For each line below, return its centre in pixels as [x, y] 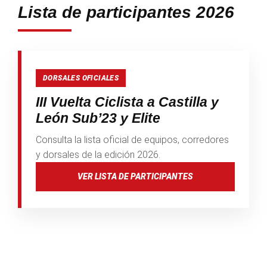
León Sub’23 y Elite [98, 118]
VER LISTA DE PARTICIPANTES [135, 176]
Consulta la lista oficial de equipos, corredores [132, 139]
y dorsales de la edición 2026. [98, 154]
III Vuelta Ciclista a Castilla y [127, 102]
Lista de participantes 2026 [126, 12]
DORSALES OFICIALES [81, 78]
